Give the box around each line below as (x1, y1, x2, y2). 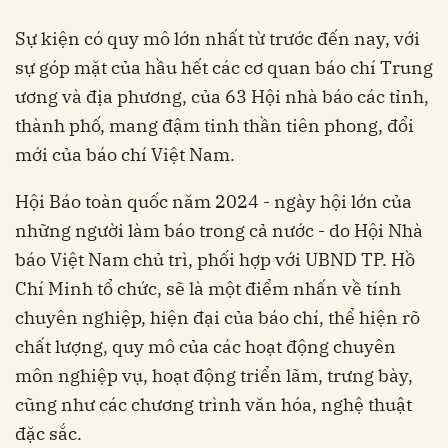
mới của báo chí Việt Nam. (15, 143, 235, 166)
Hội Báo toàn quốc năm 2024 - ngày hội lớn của (15, 190, 412, 213)
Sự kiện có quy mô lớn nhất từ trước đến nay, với (15, 27, 420, 50)
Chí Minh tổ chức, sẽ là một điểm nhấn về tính (15, 277, 401, 300)
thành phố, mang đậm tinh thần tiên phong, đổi (15, 114, 414, 137)
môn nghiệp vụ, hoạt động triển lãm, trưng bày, (15, 364, 413, 387)
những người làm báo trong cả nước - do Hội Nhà (15, 219, 423, 242)
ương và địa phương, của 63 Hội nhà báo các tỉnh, (15, 85, 429, 108)
